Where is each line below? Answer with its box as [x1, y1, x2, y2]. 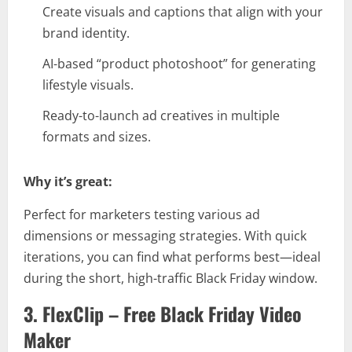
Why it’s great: [24, 173, 112, 191]
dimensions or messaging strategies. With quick [24, 227, 306, 245]
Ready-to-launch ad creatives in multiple [42, 107, 280, 125]
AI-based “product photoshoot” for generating [42, 55, 316, 73]
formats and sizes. [42, 128, 151, 146]
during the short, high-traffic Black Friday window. [24, 269, 317, 288]
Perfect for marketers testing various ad [24, 206, 260, 224]
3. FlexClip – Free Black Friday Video [24, 299, 302, 328]
